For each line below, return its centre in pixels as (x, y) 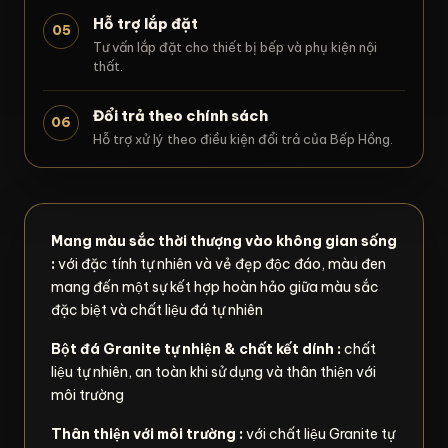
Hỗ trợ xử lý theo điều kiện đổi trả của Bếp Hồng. (243, 138)
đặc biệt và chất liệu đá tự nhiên (157, 309)
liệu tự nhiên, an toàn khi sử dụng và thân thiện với (213, 371)
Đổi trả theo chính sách (180, 115)
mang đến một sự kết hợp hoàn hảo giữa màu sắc (215, 286)
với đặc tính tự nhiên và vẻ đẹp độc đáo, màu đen (222, 263)
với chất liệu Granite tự (319, 433)
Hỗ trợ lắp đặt (145, 23)
